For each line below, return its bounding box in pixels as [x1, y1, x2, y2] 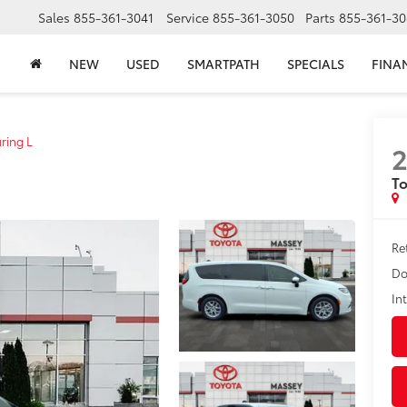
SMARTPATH [187, 55, 260, 74]
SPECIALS [287, 55, 344, 74]
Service [166, 8, 209, 27]
